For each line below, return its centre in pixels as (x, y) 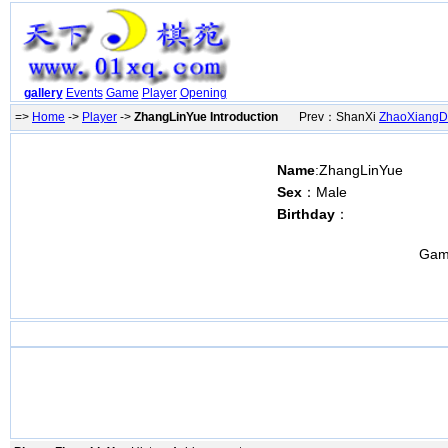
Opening (203, 93)
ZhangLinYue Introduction (206, 117)
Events (84, 93)
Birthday (306, 214)
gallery (43, 93)
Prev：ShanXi (328, 117)
